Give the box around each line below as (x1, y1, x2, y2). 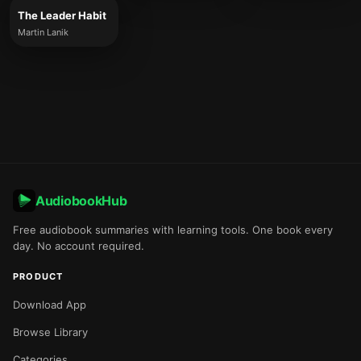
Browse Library (13, 326, 88, 338)
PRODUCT (13, 271, 64, 282)
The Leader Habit (18, 9, 106, 22)
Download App (13, 298, 86, 311)
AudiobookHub (35, 193, 127, 209)
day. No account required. (13, 239, 144, 252)
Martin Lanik (18, 27, 68, 38)
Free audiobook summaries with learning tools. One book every (13, 223, 333, 236)
